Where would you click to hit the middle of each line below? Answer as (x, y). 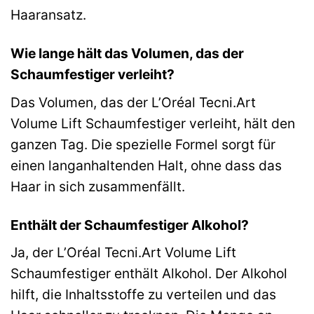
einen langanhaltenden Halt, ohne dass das (146, 165)
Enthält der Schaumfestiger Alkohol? (130, 225)
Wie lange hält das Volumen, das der (127, 54)
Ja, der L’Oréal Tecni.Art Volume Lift (123, 253)
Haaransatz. (48, 15)
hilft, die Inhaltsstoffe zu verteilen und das (143, 295)
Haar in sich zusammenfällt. (98, 186)
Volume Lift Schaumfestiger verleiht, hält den (153, 123)
